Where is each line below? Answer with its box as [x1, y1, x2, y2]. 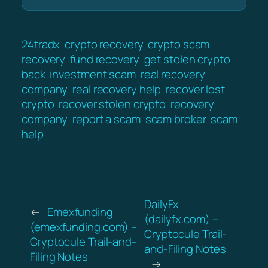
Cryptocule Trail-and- [30, 233, 136, 249]
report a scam [72, 111, 141, 127]
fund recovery [70, 51, 139, 67]
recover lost [166, 81, 225, 97]
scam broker [145, 111, 206, 127]
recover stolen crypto [59, 96, 166, 112]
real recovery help [72, 81, 162, 97]
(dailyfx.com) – [144, 211, 218, 227]
